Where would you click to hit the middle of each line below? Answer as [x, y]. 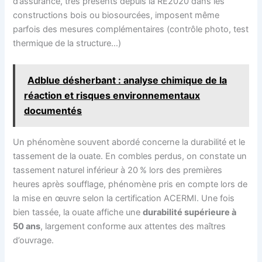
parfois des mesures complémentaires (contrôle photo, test [131, 30]
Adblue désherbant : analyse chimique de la [127, 80]
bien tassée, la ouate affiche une [78, 213]
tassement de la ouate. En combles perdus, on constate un [130, 156]
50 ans [27, 227]
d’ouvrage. [34, 241]
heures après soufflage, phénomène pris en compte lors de [130, 185]
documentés [53, 111]
